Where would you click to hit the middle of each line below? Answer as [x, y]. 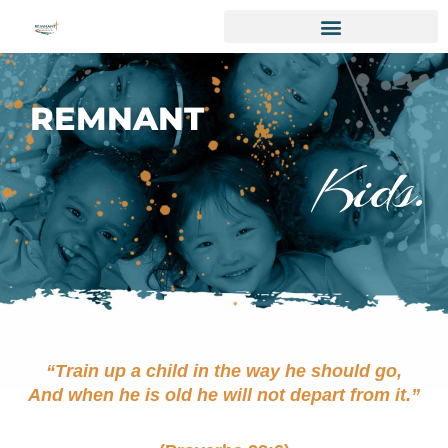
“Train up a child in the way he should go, [224, 371]
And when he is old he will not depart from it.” [224, 395]
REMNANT [117, 118]
